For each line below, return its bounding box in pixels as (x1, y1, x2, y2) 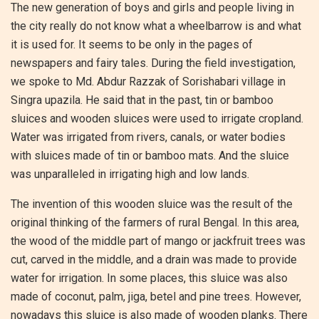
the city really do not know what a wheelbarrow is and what (11, 19, 301, 33)
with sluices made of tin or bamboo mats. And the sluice (11, 149, 289, 163)
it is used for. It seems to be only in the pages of (11, 38, 253, 52)
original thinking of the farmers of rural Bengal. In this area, (11, 216, 299, 230)
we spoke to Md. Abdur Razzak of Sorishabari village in (11, 75, 286, 89)
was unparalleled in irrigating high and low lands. (11, 167, 249, 182)
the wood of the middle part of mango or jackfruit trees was (11, 234, 305, 249)
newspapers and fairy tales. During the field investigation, (11, 56, 296, 70)
